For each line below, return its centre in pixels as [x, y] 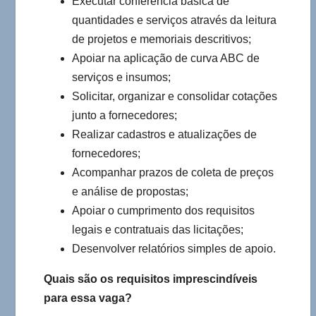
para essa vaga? [89, 298]
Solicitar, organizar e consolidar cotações [175, 97]
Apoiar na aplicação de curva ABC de [166, 59]
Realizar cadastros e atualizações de [164, 135]
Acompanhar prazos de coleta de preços [173, 173]
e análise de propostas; [130, 192]
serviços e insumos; [121, 78]
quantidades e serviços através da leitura [174, 20]
